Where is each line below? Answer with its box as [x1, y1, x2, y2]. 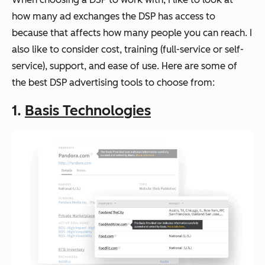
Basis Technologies [25, 102, 151, 119]
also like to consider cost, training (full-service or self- [12, 44, 244, 56]
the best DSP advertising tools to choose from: [12, 77, 215, 89]
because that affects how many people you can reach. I [12, 27, 252, 39]
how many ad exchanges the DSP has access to [12, 11, 215, 22]
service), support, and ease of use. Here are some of [12, 60, 237, 72]
